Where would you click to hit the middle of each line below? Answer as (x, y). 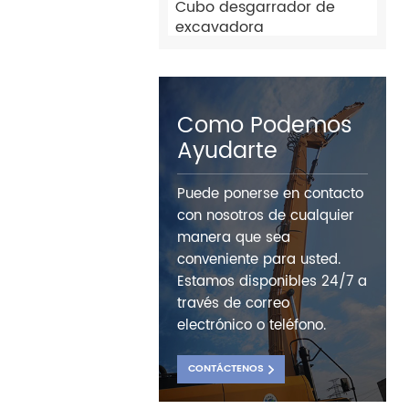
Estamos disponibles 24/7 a (273, 282)
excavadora (220, 28)
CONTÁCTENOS (226, 369)
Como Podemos (265, 126)
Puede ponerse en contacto (271, 194)
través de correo (234, 304)
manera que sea (234, 238)
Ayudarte (228, 152)
